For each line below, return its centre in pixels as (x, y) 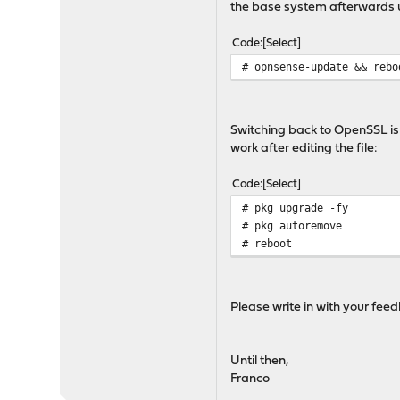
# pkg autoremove (292, 225)
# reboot (267, 243)
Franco (250, 379)
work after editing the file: (304, 149)
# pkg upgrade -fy (296, 208)
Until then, (260, 361)
